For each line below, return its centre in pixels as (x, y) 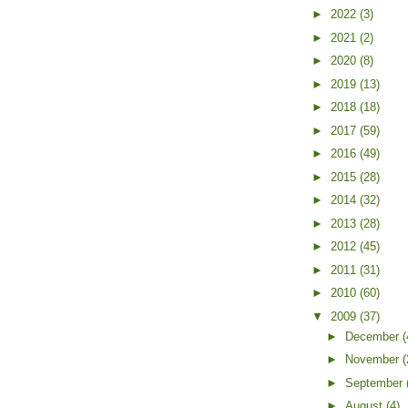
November (373, 360)
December (373, 336)
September (375, 382)
